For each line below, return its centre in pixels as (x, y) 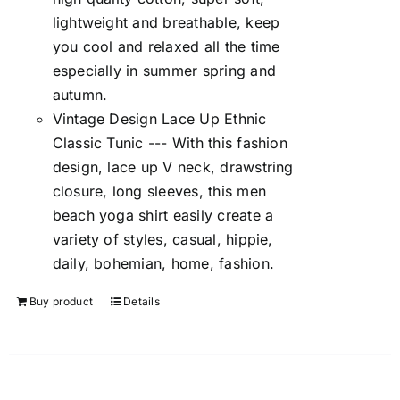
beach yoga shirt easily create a (163, 215)
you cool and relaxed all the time (166, 46)
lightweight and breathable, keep (166, 22)
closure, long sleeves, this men (159, 191)
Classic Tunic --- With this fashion (170, 143)
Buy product (61, 301)
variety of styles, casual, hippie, (162, 239)
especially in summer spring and (164, 71)
